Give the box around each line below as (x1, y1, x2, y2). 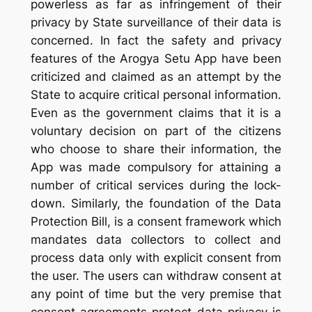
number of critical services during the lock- (30, 178, 282, 192)
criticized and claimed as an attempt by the (30, 69, 282, 84)
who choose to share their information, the (30, 141, 282, 156)
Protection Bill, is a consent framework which (30, 214, 282, 228)
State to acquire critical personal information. (30, 87, 282, 102)
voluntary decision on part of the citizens (30, 123, 282, 138)
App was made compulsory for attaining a (30, 159, 282, 174)
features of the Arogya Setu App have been (30, 51, 282, 65)
